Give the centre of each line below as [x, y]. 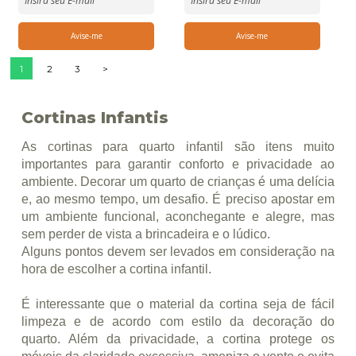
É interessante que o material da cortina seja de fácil [178, 304]
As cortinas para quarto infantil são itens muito [178, 147]
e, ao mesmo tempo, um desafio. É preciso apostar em [178, 199]
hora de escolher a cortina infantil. [118, 269]
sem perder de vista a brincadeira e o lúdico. [147, 234]
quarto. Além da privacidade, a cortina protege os [178, 339]
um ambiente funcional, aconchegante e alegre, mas [178, 217]
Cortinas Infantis [95, 118]
